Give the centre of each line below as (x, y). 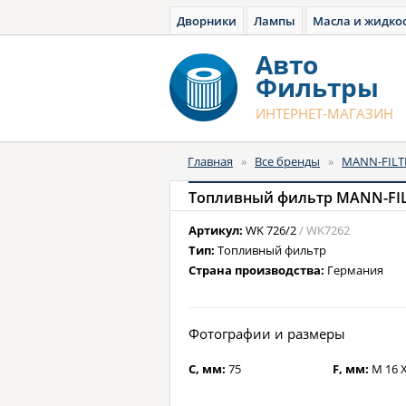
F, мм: (352, 369)
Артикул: (217, 230)
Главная (210, 161)
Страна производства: (258, 270)
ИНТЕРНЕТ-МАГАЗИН (324, 113)
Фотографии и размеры (267, 333)
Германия (355, 270)
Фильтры (317, 87)
